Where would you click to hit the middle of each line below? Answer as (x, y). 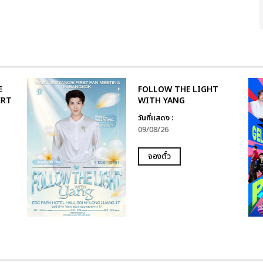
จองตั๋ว (159, 156)
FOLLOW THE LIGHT (178, 90)
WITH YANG (161, 101)
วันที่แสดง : (155, 118)
